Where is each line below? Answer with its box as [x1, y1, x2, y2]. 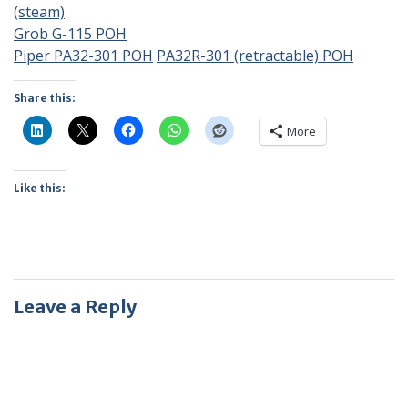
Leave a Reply [14, 295, 137, 318]
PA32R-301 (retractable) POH [157, 46, 353, 66]
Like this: [14, 181, 66, 195]
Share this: [14, 91, 76, 105]
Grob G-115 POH [14, 24, 127, 44]
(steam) [14, 2, 65, 22]
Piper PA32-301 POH [14, 46, 153, 66]
